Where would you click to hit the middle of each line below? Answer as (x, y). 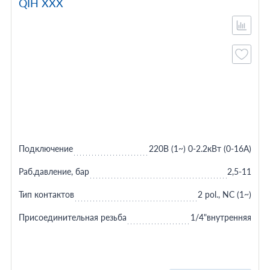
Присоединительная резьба (72, 217)
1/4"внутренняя (221, 217)
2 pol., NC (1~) (225, 194)
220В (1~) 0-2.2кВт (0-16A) (200, 149)
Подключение (46, 149)
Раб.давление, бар (54, 171)
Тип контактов (46, 194)
